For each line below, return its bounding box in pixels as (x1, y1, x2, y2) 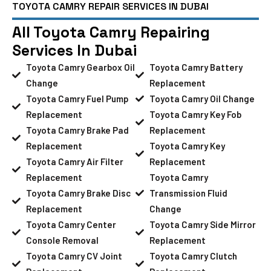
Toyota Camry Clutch (149, 250, 237, 261)
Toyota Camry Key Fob (149, 108, 241, 120)
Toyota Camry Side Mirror (149, 218, 256, 230)
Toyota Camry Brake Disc (25, 187, 131, 198)
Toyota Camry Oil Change (149, 93, 255, 104)
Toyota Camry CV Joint (25, 250, 122, 261)
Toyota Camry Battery (149, 61, 243, 73)
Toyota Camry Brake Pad (25, 124, 129, 135)
